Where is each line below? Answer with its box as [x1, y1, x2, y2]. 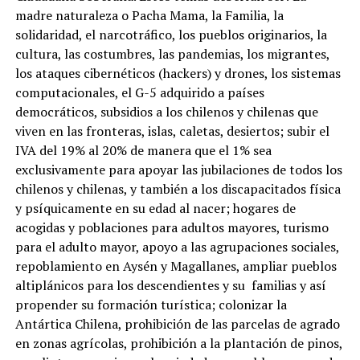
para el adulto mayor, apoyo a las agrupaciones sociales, [14, 237, 339, 256]
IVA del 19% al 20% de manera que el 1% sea [14, 141, 272, 159]
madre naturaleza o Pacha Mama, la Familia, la [14, 6, 284, 24]
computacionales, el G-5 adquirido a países [14, 83, 264, 101]
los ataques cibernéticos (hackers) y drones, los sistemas [14, 63, 341, 82]
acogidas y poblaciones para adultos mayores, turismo [14, 218, 329, 236]
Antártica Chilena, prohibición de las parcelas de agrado [14, 314, 340, 333]
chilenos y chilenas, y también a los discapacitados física [14, 179, 341, 198]
